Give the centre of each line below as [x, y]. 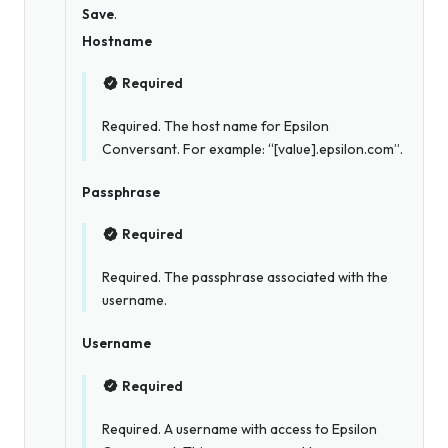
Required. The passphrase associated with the [245, 277]
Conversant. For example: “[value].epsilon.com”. [252, 149]
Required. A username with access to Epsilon [239, 428]
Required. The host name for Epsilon [215, 126]
